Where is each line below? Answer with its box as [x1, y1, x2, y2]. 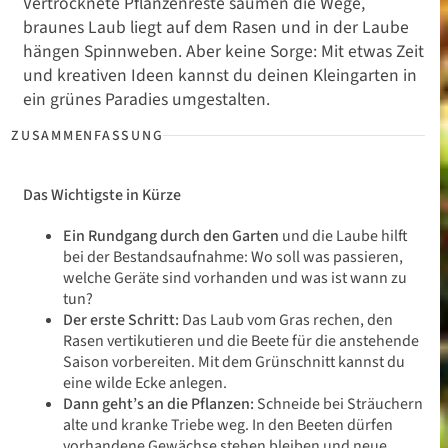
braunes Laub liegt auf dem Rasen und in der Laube [23, 15, 409, 40]
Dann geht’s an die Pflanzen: [63, 393, 254, 415]
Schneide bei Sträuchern [254, 393, 423, 415]
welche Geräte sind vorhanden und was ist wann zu [63, 267, 407, 289]
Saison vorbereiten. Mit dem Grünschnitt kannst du [63, 351, 405, 373]
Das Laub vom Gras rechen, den [182, 309, 393, 331]
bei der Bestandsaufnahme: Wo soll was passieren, [63, 246, 403, 268]
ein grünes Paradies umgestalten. [23, 87, 270, 112]
